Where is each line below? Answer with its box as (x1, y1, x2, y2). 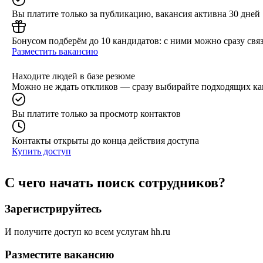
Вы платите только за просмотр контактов (12, 108, 181, 119)
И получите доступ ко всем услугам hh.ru (5, 227, 170, 237)
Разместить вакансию (12, 46, 98, 56)
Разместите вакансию (5, 248, 114, 261)
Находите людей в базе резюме (12, 70, 135, 81)
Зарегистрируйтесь (5, 203, 102, 215)
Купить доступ (12, 146, 71, 156)
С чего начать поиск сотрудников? (5, 175, 225, 191)
